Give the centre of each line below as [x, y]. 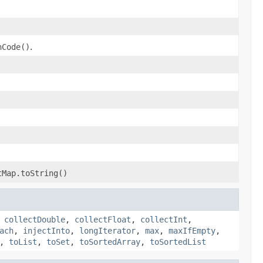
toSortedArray [110, 242]
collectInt [164, 220]
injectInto [46, 231]
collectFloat [103, 220]
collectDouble [35, 220]
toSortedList [178, 242]
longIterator [107, 231]
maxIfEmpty [192, 231]
